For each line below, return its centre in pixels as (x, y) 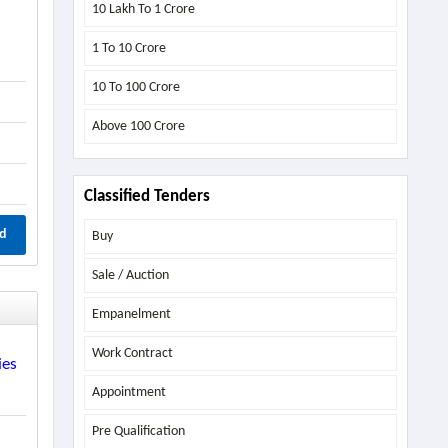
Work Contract (132, 353)
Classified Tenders (146, 196)
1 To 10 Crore (128, 48)
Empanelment (131, 314)
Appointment (128, 392)
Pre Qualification (138, 431)
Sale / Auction (130, 275)
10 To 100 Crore (135, 87)
